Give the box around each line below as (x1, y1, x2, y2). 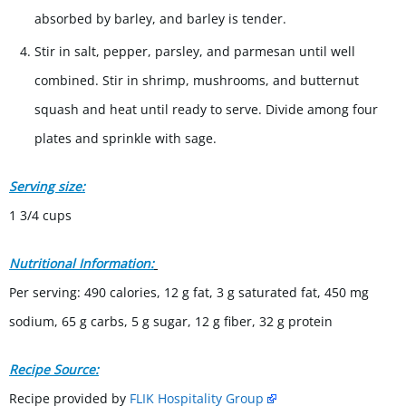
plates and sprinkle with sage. (34, 130, 217, 148)
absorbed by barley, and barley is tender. (34, 10, 286, 28)
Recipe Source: (9, 361, 99, 379)
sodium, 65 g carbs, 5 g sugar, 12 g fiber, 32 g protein (9, 313, 333, 331)
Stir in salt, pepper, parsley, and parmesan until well (34, 43, 355, 61)
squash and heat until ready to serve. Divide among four (34, 101, 378, 119)
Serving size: (9, 178, 85, 196)
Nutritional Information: (9, 255, 154, 273)
